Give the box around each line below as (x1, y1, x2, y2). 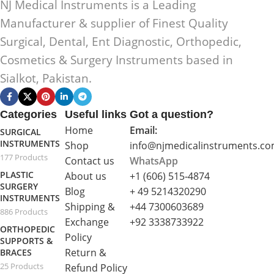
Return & (65, 246, 107, 260)
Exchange (65, 215, 109, 229)
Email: (130, 124, 158, 138)
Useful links (65, 108, 127, 121)
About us (65, 169, 107, 183)
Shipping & (65, 200, 116, 214)
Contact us (65, 154, 115, 168)
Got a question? (130, 108, 214, 121)
